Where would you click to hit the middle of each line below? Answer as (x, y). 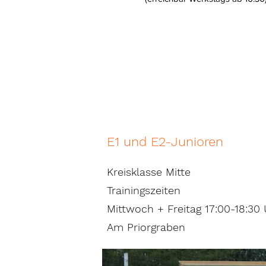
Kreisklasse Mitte (149, 172)
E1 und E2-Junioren (165, 142)
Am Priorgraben (146, 227)
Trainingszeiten (144, 190)
